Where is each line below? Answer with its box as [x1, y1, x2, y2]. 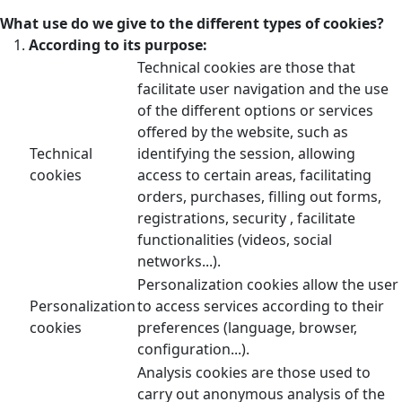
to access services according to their [137, 295, 384, 316]
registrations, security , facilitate [137, 207, 355, 228]
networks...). [137, 250, 221, 271]
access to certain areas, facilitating [137, 164, 371, 185]
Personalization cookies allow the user [137, 274, 398, 294]
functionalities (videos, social [137, 229, 332, 249]
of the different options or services [137, 100, 373, 120]
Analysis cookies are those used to [137, 362, 371, 382]
